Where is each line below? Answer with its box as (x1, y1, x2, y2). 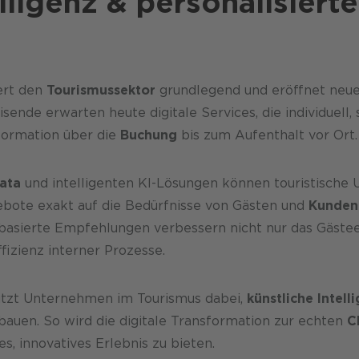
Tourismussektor (46, 82, 155, 98)
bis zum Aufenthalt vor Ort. (176, 127, 357, 143)
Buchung (119, 127, 177, 143)
